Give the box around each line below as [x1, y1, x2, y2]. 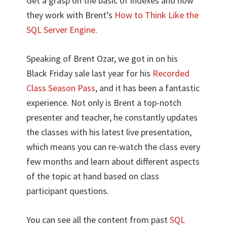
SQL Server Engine [26, 23, 96, 35]
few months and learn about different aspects [26, 155, 200, 167]
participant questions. [26, 184, 109, 197]
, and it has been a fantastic [95, 82, 200, 94]
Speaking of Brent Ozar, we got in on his [26, 52, 178, 64]
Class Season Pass [26, 82, 96, 94]
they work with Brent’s [26, 9, 115, 21]
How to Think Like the [115, 9, 199, 21]
